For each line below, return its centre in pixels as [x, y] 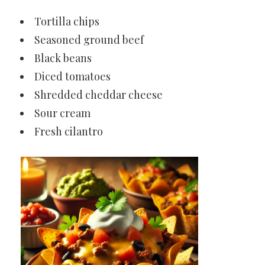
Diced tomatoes [72, 76]
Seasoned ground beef [89, 40]
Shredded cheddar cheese [98, 95]
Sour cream [62, 113]
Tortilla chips [67, 21]
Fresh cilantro [69, 131]
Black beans [63, 58]
